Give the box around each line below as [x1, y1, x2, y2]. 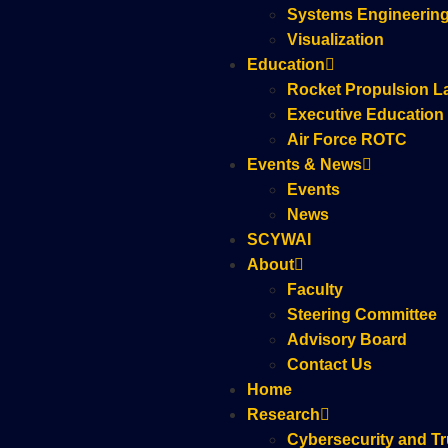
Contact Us [287, 356, 372, 373]
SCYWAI [247, 231, 311, 248]
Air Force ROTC [287, 131, 407, 148]
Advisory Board [287, 331, 407, 348]
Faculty [287, 281, 343, 298]
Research [247, 406, 320, 423]
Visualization [287, 31, 384, 48]
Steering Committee [287, 306, 437, 323]
